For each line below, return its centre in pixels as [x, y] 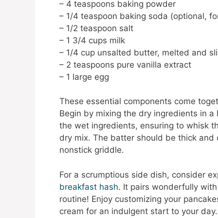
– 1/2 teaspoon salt [96, 28]
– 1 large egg [84, 77]
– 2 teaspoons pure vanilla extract [125, 64]
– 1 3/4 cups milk [92, 40]
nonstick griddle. [92, 150]
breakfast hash [89, 187]
